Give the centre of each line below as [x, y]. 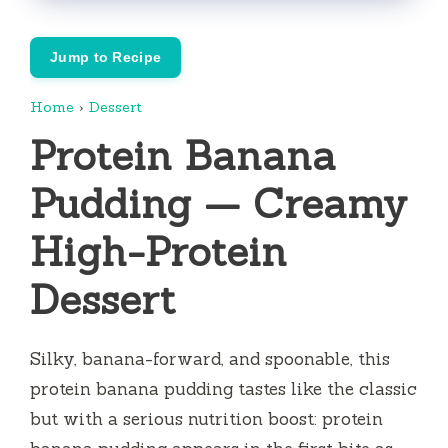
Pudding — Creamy [218, 203]
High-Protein [158, 251]
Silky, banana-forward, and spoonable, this [210, 358]
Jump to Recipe [106, 57]
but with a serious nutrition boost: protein [206, 418]
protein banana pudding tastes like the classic [223, 388]
